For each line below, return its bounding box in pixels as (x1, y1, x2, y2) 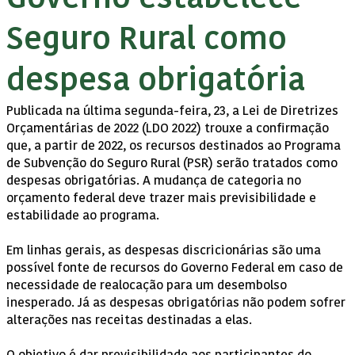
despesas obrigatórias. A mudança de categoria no (6, 174, 301, 188)
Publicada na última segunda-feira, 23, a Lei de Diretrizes (6, 105, 338, 118)
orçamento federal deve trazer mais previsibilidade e (6, 192, 316, 205)
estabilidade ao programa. (6, 209, 159, 223)
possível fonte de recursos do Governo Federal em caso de (6, 261, 343, 275)
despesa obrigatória (6, 66, 305, 98)
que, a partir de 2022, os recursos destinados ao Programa (6, 139, 341, 153)
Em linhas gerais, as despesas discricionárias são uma (6, 244, 321, 258)
